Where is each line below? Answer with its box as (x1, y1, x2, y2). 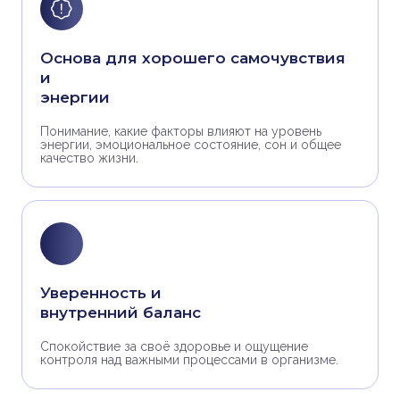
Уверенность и (40, 284, 162, 302)
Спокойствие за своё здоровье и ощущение (40, 339, 308, 354)
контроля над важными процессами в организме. (40, 353, 338, 367)
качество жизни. (40, 151, 138, 165)
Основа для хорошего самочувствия (40, 49, 346, 67)
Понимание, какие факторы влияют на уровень (40, 124, 321, 138)
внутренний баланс (40, 304, 201, 321)
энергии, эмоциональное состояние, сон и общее (40, 137, 341, 152)
